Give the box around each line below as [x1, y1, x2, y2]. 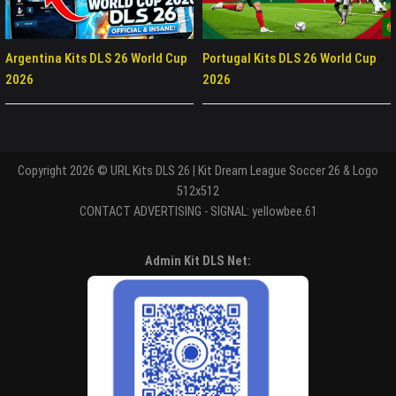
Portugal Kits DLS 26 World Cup [202, 50, 377, 67]
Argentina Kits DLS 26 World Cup [5, 50, 187, 67]
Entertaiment [164, 224, 232, 240]
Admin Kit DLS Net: [145, 253, 251, 269]
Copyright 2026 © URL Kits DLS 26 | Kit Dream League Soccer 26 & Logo [18, 163, 378, 179]
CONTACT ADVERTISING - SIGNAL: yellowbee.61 [79, 203, 317, 219]
